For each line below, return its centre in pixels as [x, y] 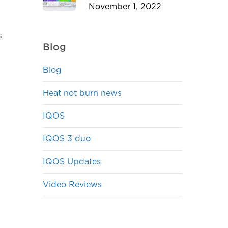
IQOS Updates [72, 162]
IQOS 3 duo [67, 139]
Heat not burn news [82, 93]
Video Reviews [73, 185]
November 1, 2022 [125, 7]
